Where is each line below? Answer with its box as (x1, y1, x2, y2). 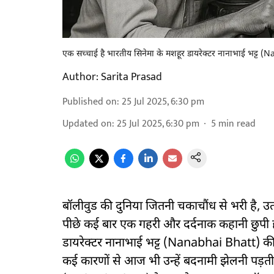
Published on (62, 94, 117, 110)
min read (218, 116, 256, 132)
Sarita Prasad (101, 68, 162, 86)
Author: (62, 68, 98, 86)
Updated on (62, 116, 112, 132)
